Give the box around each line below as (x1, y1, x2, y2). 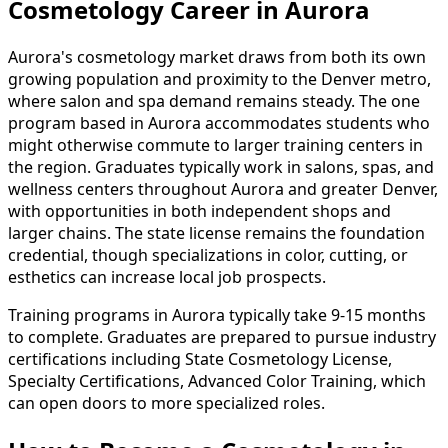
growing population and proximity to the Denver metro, (8, 67, 431, 90)
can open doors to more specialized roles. (8, 391, 325, 414)
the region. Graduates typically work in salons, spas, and (8, 155, 434, 178)
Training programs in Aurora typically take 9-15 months (8, 303, 426, 326)
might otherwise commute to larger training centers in (8, 133, 423, 156)
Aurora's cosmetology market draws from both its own (8, 45, 426, 68)
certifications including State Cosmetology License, (8, 347, 392, 370)
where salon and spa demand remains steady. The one (8, 89, 420, 112)
